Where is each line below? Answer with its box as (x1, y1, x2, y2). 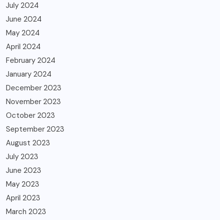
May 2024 (6, 27, 40, 38)
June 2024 (6, 14, 42, 24)
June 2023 (6, 165, 41, 175)
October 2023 (6, 110, 55, 120)
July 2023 (6, 151, 38, 162)
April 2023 (6, 192, 40, 203)
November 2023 (6, 96, 61, 107)
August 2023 (6, 137, 50, 148)
